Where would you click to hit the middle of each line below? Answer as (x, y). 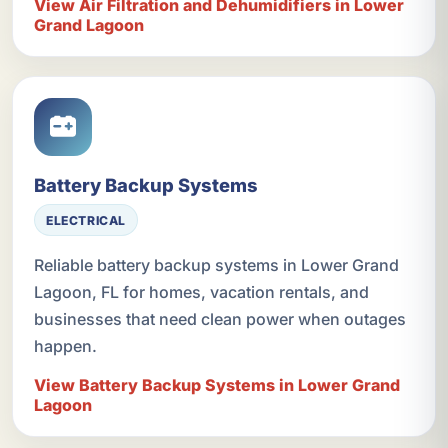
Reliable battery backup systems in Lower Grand (216, 265)
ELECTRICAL (86, 220)
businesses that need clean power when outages (219, 319)
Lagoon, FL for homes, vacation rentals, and (201, 292)
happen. (65, 346)
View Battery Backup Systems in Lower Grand (216, 385)
